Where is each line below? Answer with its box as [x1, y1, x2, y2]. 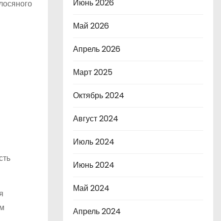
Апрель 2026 [73, 43, 120, 55]
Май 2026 [73, 20, 109, 32]
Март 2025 [73, 67, 112, 78]
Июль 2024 [73, 136, 114, 147]
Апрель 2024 [73, 206, 121, 217]
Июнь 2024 [73, 159, 114, 171]
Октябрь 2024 [73, 90, 124, 101]
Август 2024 [73, 113, 118, 124]
